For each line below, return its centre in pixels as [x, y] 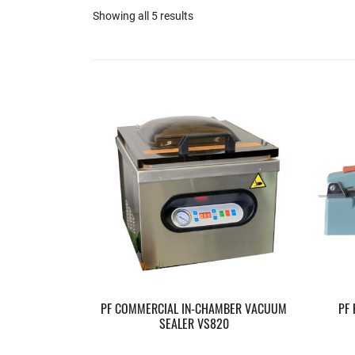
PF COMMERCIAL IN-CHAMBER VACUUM [194, 310]
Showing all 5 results [143, 15]
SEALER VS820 [194, 325]
